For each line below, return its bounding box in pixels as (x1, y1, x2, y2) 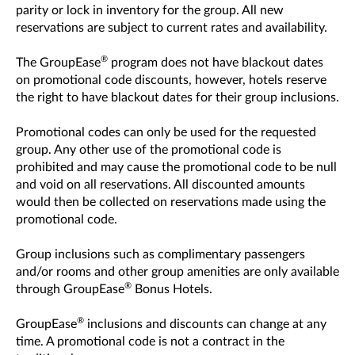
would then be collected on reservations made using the (16, 196, 326, 208)
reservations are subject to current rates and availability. (16, 21, 327, 34)
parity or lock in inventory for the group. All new (16, 4, 284, 17)
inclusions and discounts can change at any (84, 318, 326, 330)
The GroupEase (16, 56, 101, 69)
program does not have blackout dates (108, 56, 323, 69)
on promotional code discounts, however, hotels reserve (16, 74, 326, 86)
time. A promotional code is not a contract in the (16, 335, 284, 348)
